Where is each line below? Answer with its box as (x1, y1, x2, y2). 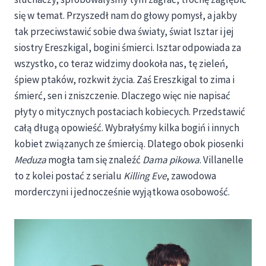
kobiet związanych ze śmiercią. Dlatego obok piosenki (14, 137, 243, 151)
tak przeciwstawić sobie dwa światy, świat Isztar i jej (14, 25, 234, 39)
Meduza (14, 153, 48, 167)
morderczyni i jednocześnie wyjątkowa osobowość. (14, 185, 230, 199)
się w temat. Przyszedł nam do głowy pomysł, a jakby (14, 9, 237, 23)
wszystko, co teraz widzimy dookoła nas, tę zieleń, (14, 57, 228, 71)
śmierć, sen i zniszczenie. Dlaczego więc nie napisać (14, 89, 230, 103)
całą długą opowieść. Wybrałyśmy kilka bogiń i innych (14, 121, 239, 135)
